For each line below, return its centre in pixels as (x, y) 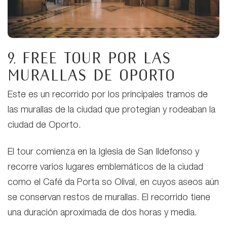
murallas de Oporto (91, 75)
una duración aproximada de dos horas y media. (102, 213)
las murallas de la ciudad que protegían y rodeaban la (111, 110)
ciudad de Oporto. (44, 126)
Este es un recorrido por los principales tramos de (108, 95)
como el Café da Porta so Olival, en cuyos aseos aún (113, 183)
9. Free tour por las (89, 58)
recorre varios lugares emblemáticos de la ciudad (105, 167)
